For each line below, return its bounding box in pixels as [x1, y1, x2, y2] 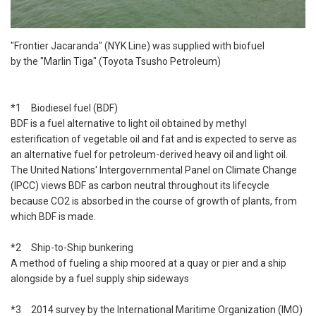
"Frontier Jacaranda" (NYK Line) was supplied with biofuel [11, 40, 265, 52]
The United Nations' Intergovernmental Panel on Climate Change [11, 164, 297, 176]
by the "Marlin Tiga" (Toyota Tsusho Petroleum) [11, 56, 221, 68]
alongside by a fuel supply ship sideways [11, 273, 189, 285]
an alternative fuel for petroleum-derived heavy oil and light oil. [11, 149, 288, 161]
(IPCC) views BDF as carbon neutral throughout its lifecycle [11, 180, 269, 192]
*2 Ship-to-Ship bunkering [11, 242, 133, 254]
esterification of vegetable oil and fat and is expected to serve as [11, 133, 297, 145]
